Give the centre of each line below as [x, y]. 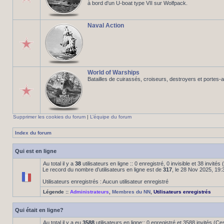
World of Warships [113, 72]
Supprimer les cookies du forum [49, 117]
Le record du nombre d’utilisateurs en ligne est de [103, 169]
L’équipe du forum [111, 117]
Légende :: [56, 192]
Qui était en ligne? [39, 210]
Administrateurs [89, 192]
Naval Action [106, 25]
